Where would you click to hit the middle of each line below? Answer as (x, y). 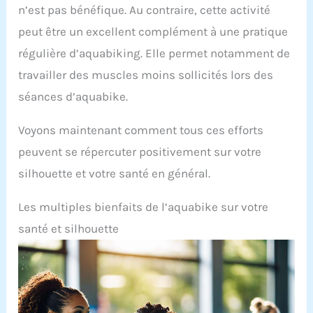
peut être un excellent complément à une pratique (153, 32)
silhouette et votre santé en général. (115, 174)
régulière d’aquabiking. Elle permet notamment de (154, 53)
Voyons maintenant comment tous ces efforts (141, 130)
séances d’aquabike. (73, 97)
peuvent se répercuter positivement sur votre (140, 152)
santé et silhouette (69, 229)
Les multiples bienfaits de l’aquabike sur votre (144, 207)
